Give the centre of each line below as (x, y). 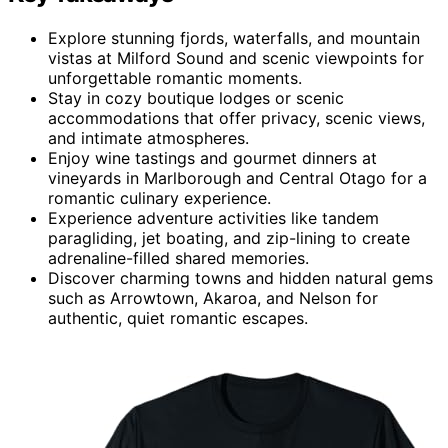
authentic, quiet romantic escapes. (178, 317)
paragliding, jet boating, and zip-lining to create (229, 237)
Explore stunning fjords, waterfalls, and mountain (234, 37)
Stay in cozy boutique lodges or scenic (196, 97)
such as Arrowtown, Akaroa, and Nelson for (213, 297)
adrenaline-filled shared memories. (178, 257)
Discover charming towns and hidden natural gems (240, 277)
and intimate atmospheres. (148, 137)
